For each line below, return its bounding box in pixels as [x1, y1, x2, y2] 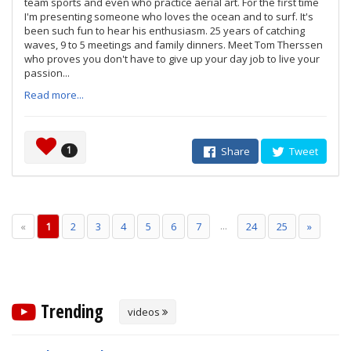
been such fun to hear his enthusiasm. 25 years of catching [24, 24, 305, 38]
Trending [36, 299, 103, 324]
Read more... [24, 88, 84, 102]
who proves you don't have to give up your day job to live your [24, 52, 320, 66]
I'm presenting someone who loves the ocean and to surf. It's [24, 9, 313, 24]
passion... [24, 66, 70, 80]
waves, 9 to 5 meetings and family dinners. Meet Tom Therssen [24, 38, 323, 52]
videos [128, 305, 162, 319]
